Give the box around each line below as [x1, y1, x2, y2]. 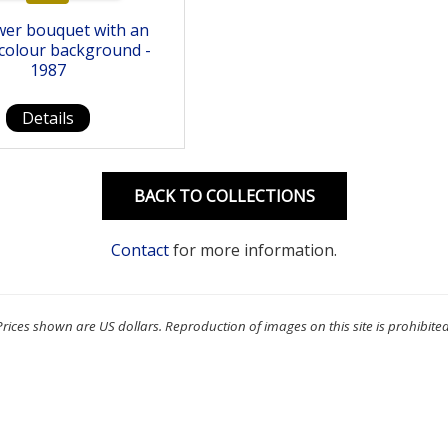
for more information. [169, 239, 337, 262]
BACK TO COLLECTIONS [133, 185, 315, 208]
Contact [111, 239, 169, 262]
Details [21, 107, 74, 130]
